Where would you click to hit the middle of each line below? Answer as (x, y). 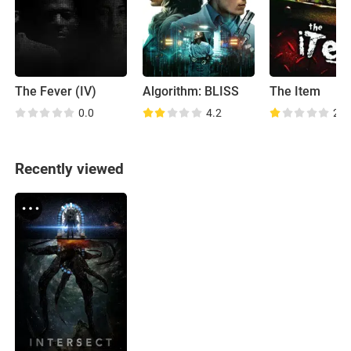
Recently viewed (70, 169)
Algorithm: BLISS (190, 92)
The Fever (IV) (56, 92)
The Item (295, 92)
